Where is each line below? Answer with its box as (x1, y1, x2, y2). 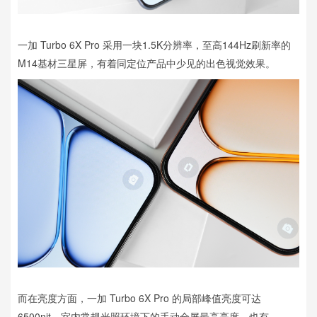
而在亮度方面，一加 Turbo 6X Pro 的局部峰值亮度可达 (18, 290, 261, 305)
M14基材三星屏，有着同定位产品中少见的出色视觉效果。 (18, 56, 275, 71)
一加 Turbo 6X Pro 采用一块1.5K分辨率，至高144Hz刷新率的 (18, 38, 291, 52)
